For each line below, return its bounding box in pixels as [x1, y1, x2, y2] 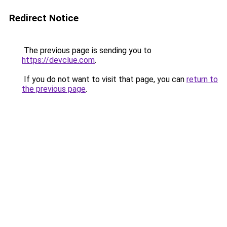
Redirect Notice [9, 12, 79, 24]
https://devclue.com [22, 55, 95, 65]
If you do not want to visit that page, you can [22, 74, 186, 84]
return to [186, 74, 218, 84]
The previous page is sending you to [22, 46, 152, 55]
